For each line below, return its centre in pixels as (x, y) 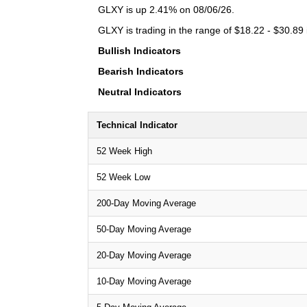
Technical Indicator (137, 125)
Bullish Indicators (139, 50)
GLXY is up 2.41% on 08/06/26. (166, 9)
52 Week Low (123, 177)
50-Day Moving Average (144, 229)
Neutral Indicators (140, 91)
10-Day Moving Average (144, 281)
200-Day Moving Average (146, 203)
